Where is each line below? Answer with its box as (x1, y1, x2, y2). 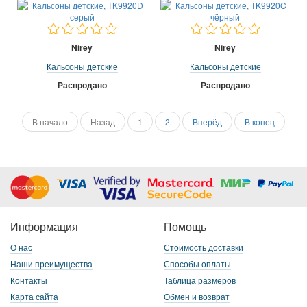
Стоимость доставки (164, 241, 243, 253)
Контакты (10, 273, 47, 286)
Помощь (164, 218, 206, 234)
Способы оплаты (164, 257, 231, 269)
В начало (32, 115, 68, 127)
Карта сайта (10, 290, 58, 302)
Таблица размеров (164, 273, 236, 286)
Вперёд (193, 115, 222, 127)
